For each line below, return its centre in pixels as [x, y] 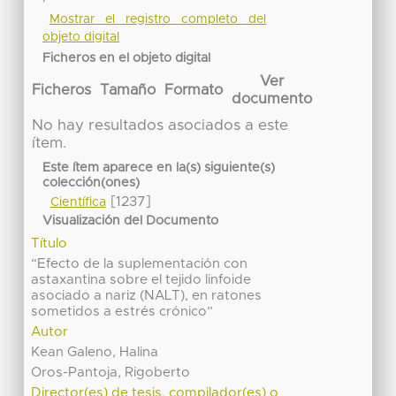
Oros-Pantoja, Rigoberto [111, 372]
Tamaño [127, 91]
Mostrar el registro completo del [158, 19]
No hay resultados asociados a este [160, 126]
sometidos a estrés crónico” [122, 311]
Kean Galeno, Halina [95, 352]
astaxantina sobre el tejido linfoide [141, 279]
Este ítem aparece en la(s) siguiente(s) [159, 168]
